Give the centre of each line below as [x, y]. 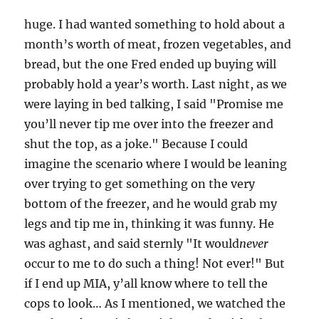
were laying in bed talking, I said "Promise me [154, 104]
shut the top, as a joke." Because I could [136, 144]
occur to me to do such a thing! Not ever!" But [155, 263]
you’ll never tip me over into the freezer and [149, 124]
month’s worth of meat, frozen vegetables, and [158, 44]
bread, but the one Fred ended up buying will [151, 64]
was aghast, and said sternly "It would [132, 244]
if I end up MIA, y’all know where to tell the [146, 283]
